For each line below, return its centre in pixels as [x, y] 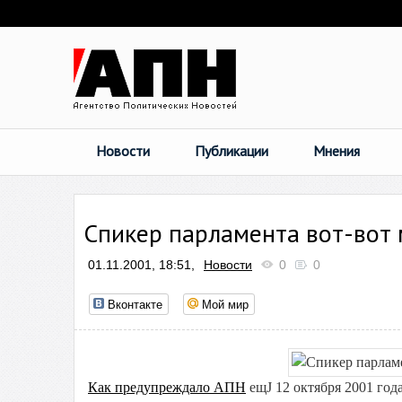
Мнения [336, 151]
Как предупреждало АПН [167, 387]
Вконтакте [135, 304]
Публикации [232, 151]
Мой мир [225, 304]
